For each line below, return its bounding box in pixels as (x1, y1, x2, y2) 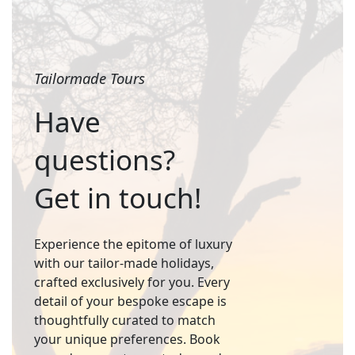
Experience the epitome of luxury (33, 235, 232, 253)
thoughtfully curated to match (33, 311, 216, 329)
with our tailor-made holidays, (33, 254, 214, 272)
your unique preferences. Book (33, 330, 220, 348)
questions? (33, 140, 175, 178)
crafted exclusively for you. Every (33, 273, 230, 291)
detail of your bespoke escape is (33, 292, 227, 310)
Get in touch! (33, 178, 201, 216)
